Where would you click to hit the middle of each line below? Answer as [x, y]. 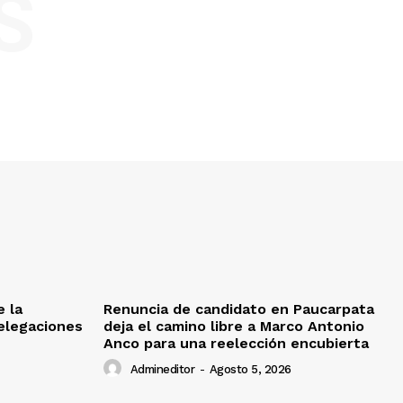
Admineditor [162, 370]
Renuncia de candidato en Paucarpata [239, 309]
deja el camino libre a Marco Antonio [234, 327]
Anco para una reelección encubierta [236, 344]
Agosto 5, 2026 [250, 370]
